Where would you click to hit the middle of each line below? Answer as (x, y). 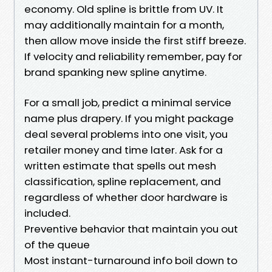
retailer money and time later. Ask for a (124, 150)
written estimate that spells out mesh (120, 165)
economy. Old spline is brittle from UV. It (124, 9)
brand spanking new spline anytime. (115, 72)
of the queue (57, 244)
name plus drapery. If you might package (129, 118)
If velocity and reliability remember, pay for (133, 56)
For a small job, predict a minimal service (128, 102)
